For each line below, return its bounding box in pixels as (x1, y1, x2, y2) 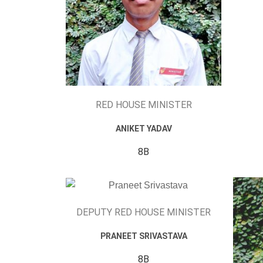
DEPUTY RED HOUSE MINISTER (76, 206, 211, 218)
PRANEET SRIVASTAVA (100, 231, 187, 241)
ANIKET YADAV (115, 123, 172, 133)
